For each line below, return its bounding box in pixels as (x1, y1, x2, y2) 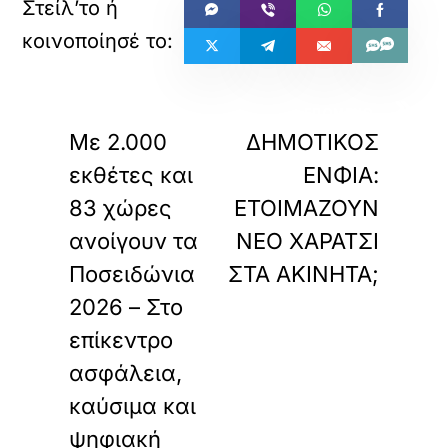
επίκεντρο (69, 327, 174, 353)
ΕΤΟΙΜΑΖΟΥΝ (233, 195, 379, 221)
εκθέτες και (69, 162, 194, 188)
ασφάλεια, (69, 360, 183, 386)
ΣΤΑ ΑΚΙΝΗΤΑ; (227, 261, 379, 287)
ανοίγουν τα (69, 228, 199, 254)
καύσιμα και (69, 393, 197, 419)
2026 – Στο (69, 294, 184, 320)
